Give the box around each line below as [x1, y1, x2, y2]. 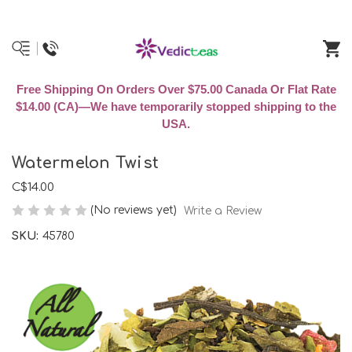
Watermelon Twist [12, 154, 159, 173]
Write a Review [183, 204, 262, 217]
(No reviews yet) [90, 204, 177, 216]
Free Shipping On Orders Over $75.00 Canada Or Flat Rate [16, 82, 336, 96]
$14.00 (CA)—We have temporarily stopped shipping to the [16, 100, 336, 113]
